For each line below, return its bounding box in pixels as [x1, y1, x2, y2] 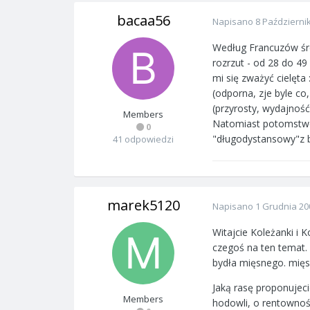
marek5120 [107, 196, 180, 215]
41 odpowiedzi [113, 133, 174, 145]
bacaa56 [116, 11, 170, 30]
